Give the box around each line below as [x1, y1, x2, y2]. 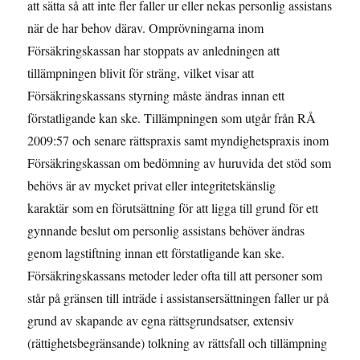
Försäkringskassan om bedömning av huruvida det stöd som [27, 154, 332, 172]
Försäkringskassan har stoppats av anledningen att [27, 42, 280, 59]
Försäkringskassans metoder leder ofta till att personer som [27, 267, 323, 284]
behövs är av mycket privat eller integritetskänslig [27, 177, 276, 194]
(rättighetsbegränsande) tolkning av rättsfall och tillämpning [27, 334, 328, 352]
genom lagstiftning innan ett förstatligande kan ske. [27, 244, 285, 262]
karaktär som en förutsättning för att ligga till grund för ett [27, 199, 319, 217]
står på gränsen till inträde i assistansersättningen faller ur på [27, 289, 329, 307]
